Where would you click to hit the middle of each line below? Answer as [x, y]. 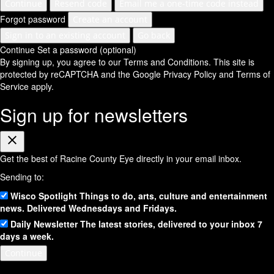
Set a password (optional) [87, 50]
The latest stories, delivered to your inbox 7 [171, 224]
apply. [41, 87]
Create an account [110, 20]
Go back [154, 35]
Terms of [253, 74]
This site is [233, 62]
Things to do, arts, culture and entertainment [173, 196]
